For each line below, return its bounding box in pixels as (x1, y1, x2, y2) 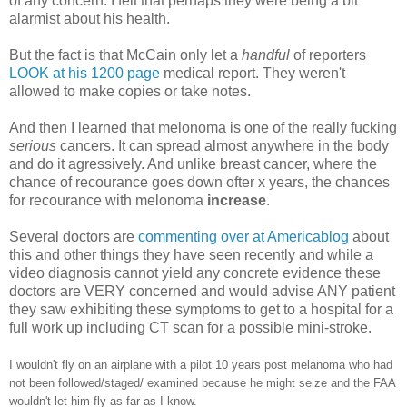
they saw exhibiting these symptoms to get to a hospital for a (9, 301, 393, 317)
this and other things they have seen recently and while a (9, 246, 373, 263)
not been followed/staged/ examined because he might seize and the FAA (9, 375, 395, 390)
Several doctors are (9, 228, 138, 244)
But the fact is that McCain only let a (9, 46, 242, 63)
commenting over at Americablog (138, 228, 349, 244)
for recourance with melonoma (9, 192, 207, 208)
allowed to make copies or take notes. (9, 83, 251, 99)
